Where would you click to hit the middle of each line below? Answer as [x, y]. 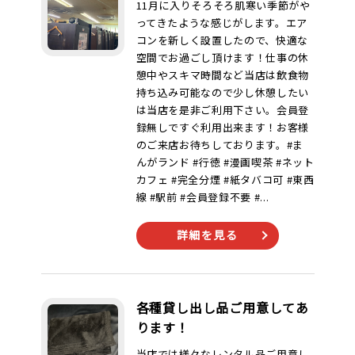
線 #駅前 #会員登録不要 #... [202, 197]
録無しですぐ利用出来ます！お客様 [222, 127]
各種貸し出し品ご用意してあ [222, 307]
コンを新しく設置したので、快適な [222, 40]
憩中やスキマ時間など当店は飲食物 [222, 75]
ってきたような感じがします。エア [221, 23]
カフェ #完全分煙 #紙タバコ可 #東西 [225, 179]
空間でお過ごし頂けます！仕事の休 [222, 57]
